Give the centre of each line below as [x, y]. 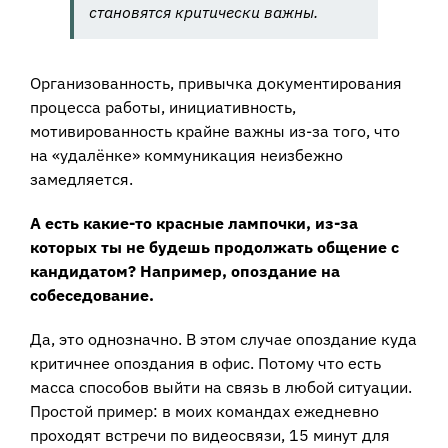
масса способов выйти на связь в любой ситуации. [221, 386]
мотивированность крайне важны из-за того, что [215, 130]
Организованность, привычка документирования [216, 82]
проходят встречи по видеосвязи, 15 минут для [210, 434]
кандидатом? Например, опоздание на [185, 270]
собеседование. [92, 294]
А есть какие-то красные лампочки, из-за [194, 222]
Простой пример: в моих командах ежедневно [204, 410]
